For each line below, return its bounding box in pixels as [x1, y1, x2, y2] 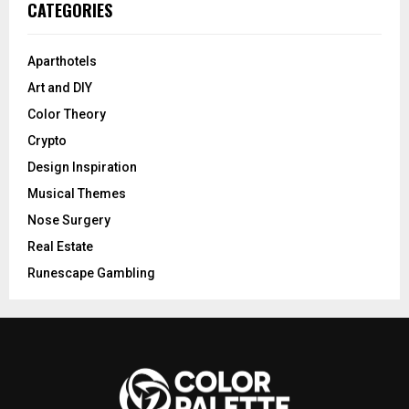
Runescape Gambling [27, 265, 155, 280]
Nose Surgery [27, 212, 110, 227]
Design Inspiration [27, 159, 137, 174]
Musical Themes [27, 185, 126, 201]
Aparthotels [27, 53, 97, 68]
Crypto [27, 132, 67, 148]
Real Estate [27, 238, 93, 254]
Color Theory [27, 106, 106, 121]
